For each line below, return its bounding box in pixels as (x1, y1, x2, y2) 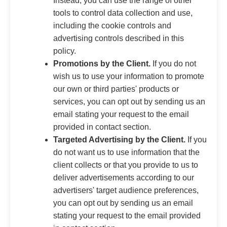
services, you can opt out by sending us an (53, 97, 205, 106)
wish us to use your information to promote (53, 71, 204, 81)
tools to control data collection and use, (53, 8, 193, 17)
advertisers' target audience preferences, (53, 185, 199, 195)
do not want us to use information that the (53, 147, 200, 157)
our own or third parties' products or (53, 84, 179, 93)
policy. (53, 46, 76, 55)
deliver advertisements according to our (53, 173, 194, 182)
